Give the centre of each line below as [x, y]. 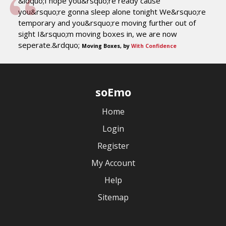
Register [113, 146]
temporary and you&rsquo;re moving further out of [107, 22]
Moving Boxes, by [106, 46]
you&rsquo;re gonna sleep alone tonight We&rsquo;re [112, 11]
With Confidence [154, 46]
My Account [113, 163]
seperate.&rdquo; [50, 45]
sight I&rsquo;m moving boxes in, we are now [98, 34]
